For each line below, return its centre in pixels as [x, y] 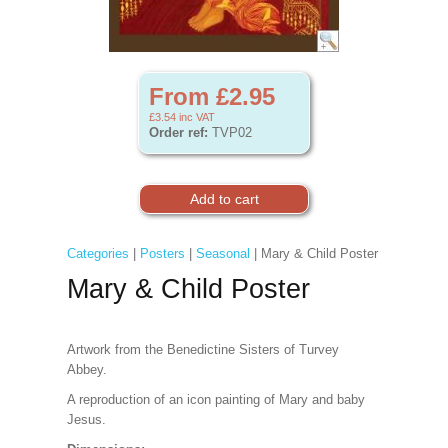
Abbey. [88, 369]
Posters [162, 253]
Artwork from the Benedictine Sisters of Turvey [202, 349]
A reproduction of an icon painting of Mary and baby [215, 399]
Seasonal [222, 253]
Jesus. [86, 419]
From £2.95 [212, 96]
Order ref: [178, 132]
